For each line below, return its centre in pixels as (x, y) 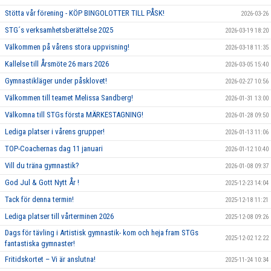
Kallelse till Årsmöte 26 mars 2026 (57, 64)
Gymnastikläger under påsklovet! (56, 81)
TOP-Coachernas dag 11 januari (54, 149)
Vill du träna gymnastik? (42, 166)
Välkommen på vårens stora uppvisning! (67, 47)
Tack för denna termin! (39, 200)
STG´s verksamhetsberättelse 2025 (59, 30)
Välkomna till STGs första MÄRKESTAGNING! (74, 115)
